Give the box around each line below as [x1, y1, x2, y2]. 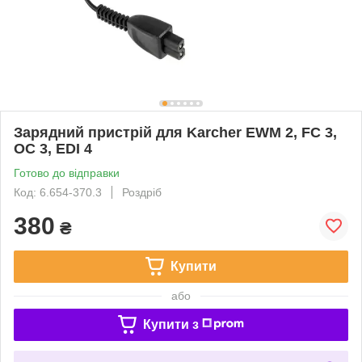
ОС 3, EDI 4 [14, 140, 92, 157]
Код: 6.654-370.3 [14, 185, 102, 199]
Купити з [142, 317, 199, 331]
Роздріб [122, 185, 162, 199]
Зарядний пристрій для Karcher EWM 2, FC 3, [14, 124, 337, 141]
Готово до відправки [14, 166, 120, 179]
